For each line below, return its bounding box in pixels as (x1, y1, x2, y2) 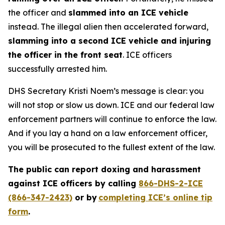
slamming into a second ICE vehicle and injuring (8, 36, 211, 46)
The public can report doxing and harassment (8, 164, 201, 174)
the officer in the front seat (8, 50, 123, 60)
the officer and (8, 8, 68, 18)
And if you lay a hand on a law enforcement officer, (8, 128, 207, 138)
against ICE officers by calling (8, 178, 139, 188)
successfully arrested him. (8, 64, 107, 74)
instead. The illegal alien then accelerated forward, (8, 22, 208, 32)
